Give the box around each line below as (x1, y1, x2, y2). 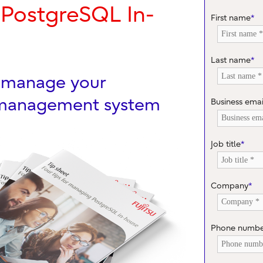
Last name (211, 55, 251, 65)
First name (211, 13, 251, 23)
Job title (211, 139, 241, 149)
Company (211, 181, 249, 191)
